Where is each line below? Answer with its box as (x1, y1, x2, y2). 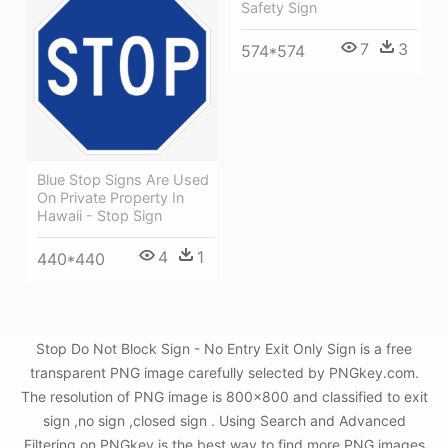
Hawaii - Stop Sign (37, 207, 162, 225)
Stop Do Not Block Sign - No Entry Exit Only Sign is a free (36, 340, 412, 358)
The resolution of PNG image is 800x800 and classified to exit (20, 388, 428, 406)
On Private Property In (37, 189, 184, 207)
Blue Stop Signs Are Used (37, 171, 209, 189)
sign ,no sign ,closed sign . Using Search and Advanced (42, 412, 406, 430)
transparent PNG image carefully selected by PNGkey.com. (29, 364, 419, 382)
